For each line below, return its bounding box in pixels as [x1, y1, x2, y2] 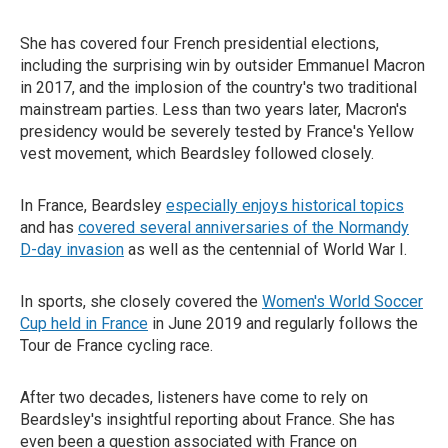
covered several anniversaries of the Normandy [78, 218, 409, 237]
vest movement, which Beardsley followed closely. [20, 144, 374, 163]
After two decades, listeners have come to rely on [20, 388, 368, 407]
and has [20, 218, 78, 237]
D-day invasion [20, 240, 124, 259]
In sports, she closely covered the [20, 292, 262, 311]
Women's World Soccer [262, 292, 423, 311]
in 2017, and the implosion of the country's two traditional [20, 78, 417, 97]
